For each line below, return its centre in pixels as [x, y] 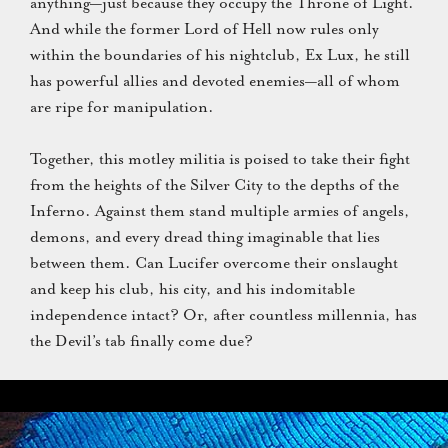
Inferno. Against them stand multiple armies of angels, [220, 211]
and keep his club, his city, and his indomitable [192, 289]
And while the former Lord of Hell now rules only [204, 29]
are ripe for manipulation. [122, 107]
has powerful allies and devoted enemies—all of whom [215, 81]
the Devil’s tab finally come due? [141, 341]
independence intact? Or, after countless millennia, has [223, 315]
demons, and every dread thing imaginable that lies [205, 237]
